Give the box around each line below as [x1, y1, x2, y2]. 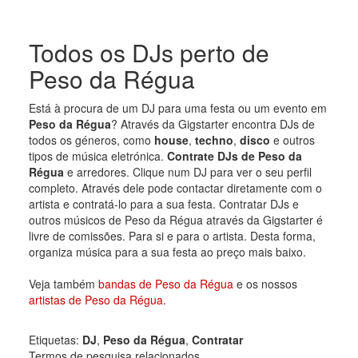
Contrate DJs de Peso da [166, 147, 302, 164]
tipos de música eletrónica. [28, 147, 167, 164]
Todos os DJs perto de [28, 34, 269, 70]
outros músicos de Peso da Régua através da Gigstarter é [28, 211, 323, 228]
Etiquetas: [28, 331, 82, 348]
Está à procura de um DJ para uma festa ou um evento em [28, 99, 327, 116]
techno [194, 131, 233, 148]
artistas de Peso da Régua [28, 291, 163, 308]
